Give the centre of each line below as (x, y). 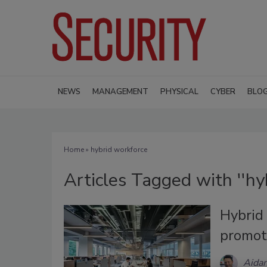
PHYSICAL (179, 91)
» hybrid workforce (116, 149)
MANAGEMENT (120, 91)
